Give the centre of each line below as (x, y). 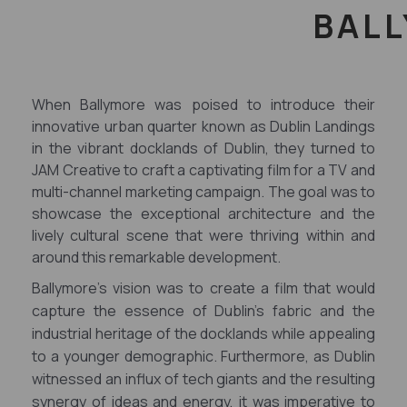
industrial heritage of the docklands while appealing (203, 333)
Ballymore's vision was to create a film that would (203, 288)
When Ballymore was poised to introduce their (203, 104)
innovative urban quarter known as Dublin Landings (203, 126)
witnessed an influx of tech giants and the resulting (203, 379)
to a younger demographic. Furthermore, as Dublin (203, 356)
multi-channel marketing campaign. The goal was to (203, 192)
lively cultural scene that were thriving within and (203, 235)
